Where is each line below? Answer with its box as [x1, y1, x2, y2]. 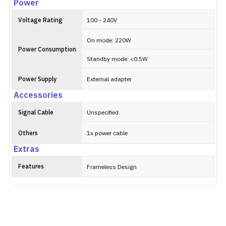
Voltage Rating [18, 16, 63, 25]
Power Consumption [18, 45, 76, 54]
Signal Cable [18, 108, 53, 118]
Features [18, 162, 44, 172]
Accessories [14, 89, 63, 102]
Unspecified [87, 108, 119, 118]
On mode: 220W [87, 36, 131, 45]
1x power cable [87, 129, 128, 138]
